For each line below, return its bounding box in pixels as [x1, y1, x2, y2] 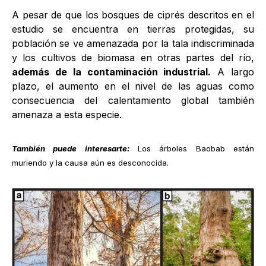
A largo [211, 66, 255, 78]
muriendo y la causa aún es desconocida [12, 158, 167, 167]
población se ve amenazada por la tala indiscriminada [12, 37, 254, 49]
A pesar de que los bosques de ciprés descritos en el [12, 9, 254, 21]
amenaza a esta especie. [12, 109, 122, 121]
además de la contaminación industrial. [12, 66, 211, 78]
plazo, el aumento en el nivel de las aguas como [12, 80, 254, 92]
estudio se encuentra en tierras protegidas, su [12, 23, 254, 35]
